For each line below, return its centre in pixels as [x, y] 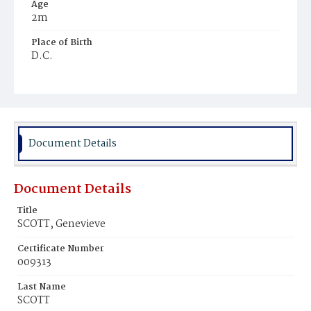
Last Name [42, 287]
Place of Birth [62, 43]
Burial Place [58, 81]
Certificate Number [61, 249]
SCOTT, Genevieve [61, 224]
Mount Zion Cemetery [84, 95]
